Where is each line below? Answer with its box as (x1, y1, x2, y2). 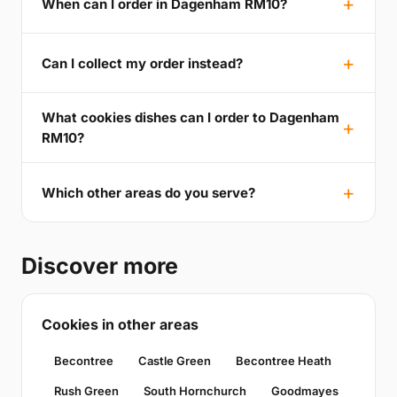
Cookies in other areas (42, 315, 198, 334)
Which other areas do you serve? (42, 183, 255, 201)
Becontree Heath (236, 354, 331, 369)
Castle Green (138, 354, 211, 369)
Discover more (21, 253, 178, 280)
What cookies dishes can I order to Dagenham (42, 109, 339, 127)
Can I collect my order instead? (42, 54, 243, 72)
